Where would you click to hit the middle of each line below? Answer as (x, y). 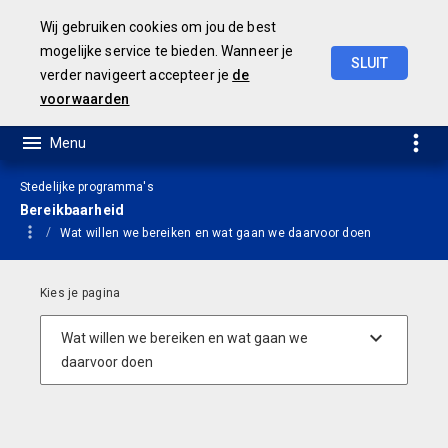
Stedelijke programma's (87, 187)
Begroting (354, 92)
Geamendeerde (262, 92)
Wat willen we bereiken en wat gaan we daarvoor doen (216, 233)
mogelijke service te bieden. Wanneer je (167, 51)
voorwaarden (85, 99)
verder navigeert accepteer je (136, 75)
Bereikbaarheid (72, 210)
